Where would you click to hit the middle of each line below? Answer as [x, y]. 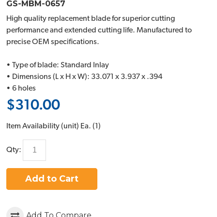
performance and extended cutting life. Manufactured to [99, 31]
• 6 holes [21, 89]
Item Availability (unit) [43, 126]
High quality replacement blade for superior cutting [91, 19]
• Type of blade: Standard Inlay [58, 66]
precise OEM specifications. [53, 42]
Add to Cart [52, 178]
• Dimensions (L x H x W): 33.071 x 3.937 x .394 [85, 77]
